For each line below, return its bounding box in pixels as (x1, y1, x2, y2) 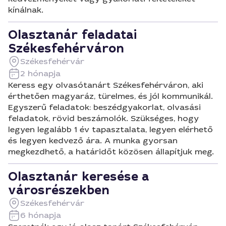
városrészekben (8, 182, 109, 198)
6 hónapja (20, 210, 61, 220)
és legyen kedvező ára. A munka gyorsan (8, 135, 178, 146)
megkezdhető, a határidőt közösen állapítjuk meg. (8, 146, 214, 157)
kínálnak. (8, 5, 43, 15)
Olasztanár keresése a (8, 168, 149, 185)
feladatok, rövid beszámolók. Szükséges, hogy (8, 113, 199, 124)
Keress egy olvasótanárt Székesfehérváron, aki (8, 80, 203, 90)
